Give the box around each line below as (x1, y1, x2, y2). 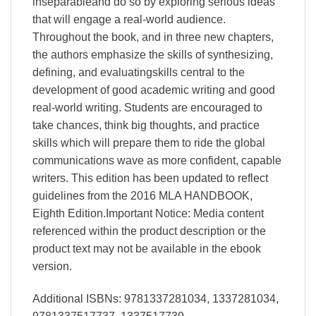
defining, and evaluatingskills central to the (32, 66, 245, 78)
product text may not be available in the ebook (32, 242, 261, 255)
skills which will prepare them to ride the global (32, 136, 265, 149)
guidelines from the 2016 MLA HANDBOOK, (32, 189, 253, 202)
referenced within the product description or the (32, 224, 266, 237)
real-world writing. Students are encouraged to (32, 101, 262, 114)
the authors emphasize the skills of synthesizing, (32, 48, 273, 61)
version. (32, 260, 72, 272)
